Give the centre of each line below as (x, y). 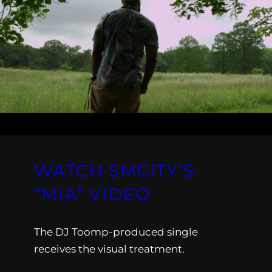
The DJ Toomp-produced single (116, 232)
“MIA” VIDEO (92, 195)
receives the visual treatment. (109, 249)
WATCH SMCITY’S (114, 171)
